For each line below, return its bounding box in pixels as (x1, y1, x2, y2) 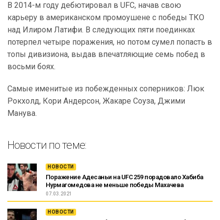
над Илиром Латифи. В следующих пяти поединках (7, 25, 195, 34)
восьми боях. (7, 62, 55, 71)
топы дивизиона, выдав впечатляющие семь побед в (7, 50, 205, 59)
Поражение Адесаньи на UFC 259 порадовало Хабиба (46, 173, 203, 181)
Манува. (7, 109, 37, 118)
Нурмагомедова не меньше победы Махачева (46, 181, 184, 189)
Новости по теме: (7, 139, 86, 151)
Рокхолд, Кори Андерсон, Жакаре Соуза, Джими (7, 96, 185, 106)
